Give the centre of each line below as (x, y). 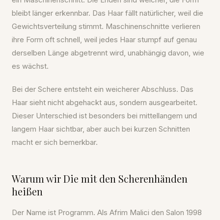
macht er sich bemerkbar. (55, 142)
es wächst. (30, 66)
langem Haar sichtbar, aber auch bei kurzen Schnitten (101, 129)
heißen (27, 191)
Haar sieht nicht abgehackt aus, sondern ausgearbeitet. (105, 102)
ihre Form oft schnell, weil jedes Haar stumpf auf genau (104, 40)
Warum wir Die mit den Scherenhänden (100, 179)
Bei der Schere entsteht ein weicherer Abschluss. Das (103, 89)
